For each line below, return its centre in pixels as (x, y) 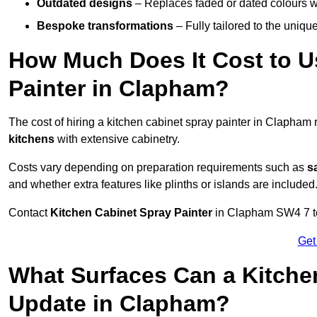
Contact (29, 213)
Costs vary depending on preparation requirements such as (158, 168)
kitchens (31, 139)
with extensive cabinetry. (117, 139)
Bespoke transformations (105, 26)
